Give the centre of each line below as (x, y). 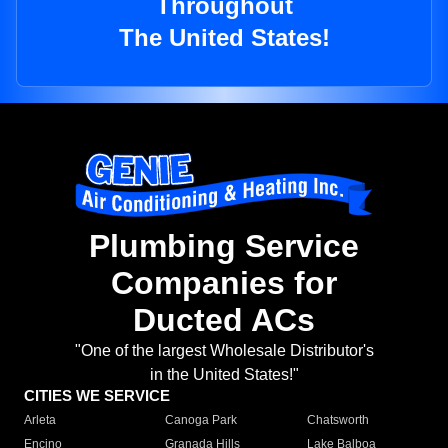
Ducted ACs (224, 320)
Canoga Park (201, 420)
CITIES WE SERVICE (97, 396)
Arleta (40, 420)
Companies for (224, 283)
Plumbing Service (224, 246)
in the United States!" (224, 375)
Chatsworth (337, 420)
